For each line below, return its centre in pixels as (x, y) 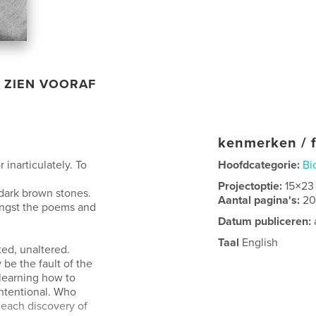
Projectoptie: (252, 186)
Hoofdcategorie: (259, 165)
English (259, 242)
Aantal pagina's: (261, 200)
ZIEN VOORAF (50, 84)
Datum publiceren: (265, 221)
